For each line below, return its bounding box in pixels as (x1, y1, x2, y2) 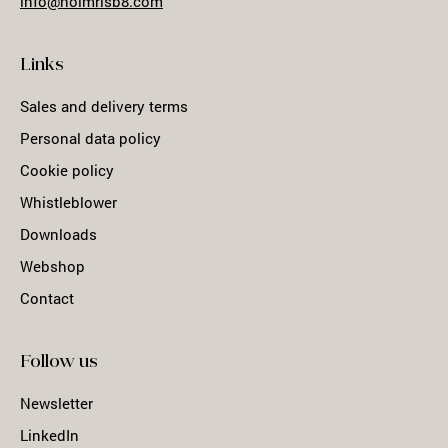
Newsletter (20, 393, 93, 414)
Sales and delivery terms (20, 96, 188, 117)
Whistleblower (20, 192, 117, 213)
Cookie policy (20, 160, 114, 181)
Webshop (20, 256, 85, 277)
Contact (20, 288, 74, 309)
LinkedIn (20, 425, 79, 446)
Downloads (20, 224, 97, 245)
